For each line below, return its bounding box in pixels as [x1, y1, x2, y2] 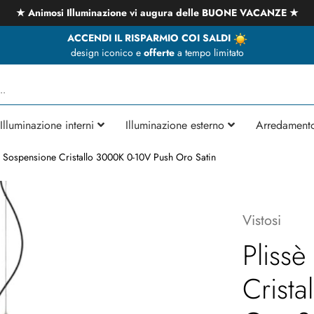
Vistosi [242, 210, 281, 231]
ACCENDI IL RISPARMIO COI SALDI [67, 31, 233, 45]
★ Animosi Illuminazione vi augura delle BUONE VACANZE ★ [15, 6, 299, 20]
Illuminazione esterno [125, 116, 224, 133]
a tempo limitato [174, 45, 244, 60]
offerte [143, 45, 175, 60]
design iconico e [70, 45, 144, 60]
